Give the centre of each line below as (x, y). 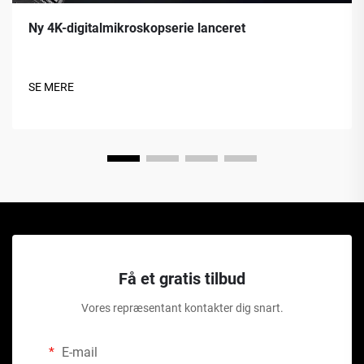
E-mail (78, 352)
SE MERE (51, 87)
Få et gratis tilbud (182, 279)
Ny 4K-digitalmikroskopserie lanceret (137, 28)
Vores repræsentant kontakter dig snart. (182, 308)
